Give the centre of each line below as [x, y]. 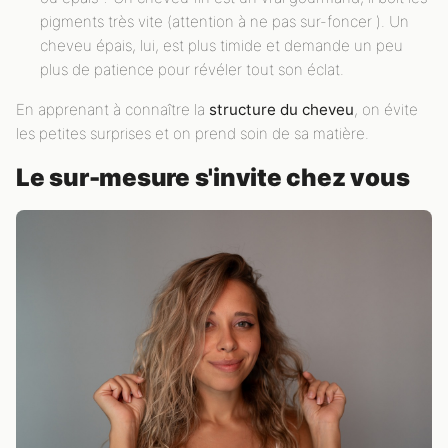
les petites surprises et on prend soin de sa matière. [192, 133]
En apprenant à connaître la [112, 109]
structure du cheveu [281, 109]
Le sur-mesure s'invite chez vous [213, 177]
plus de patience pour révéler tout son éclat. [192, 69]
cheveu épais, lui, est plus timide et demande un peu [221, 45]
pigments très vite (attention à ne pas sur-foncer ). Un [224, 21]
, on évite [386, 109]
